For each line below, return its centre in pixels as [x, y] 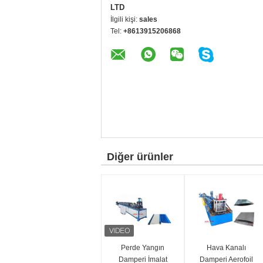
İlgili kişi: [125, 19]
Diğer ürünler [140, 157]
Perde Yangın [143, 248]
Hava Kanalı [226, 248]
